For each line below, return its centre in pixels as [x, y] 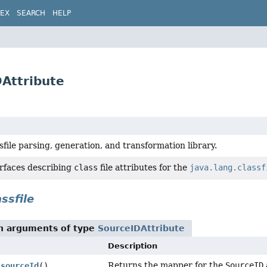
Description [133, 246]
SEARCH [31, 13]
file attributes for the [144, 167]
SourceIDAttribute [141, 228]
